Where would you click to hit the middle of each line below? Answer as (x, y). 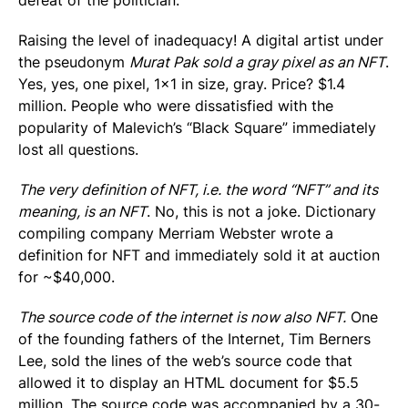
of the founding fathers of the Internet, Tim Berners (194, 339)
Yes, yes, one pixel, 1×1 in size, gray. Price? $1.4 (182, 84)
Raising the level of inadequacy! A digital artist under (201, 40)
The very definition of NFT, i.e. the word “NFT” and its (198, 189)
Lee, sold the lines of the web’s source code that (185, 361)
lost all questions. (78, 149)
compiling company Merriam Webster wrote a (176, 233)
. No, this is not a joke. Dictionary (261, 211)
